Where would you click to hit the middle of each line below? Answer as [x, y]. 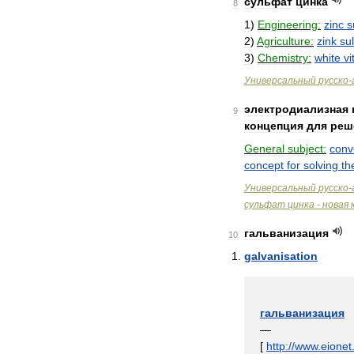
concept [264, 165]
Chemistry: [284, 58]
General [264, 149]
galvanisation [281, 256]
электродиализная [296, 109]
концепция [274, 126]
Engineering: [289, 24]
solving [321, 165]
